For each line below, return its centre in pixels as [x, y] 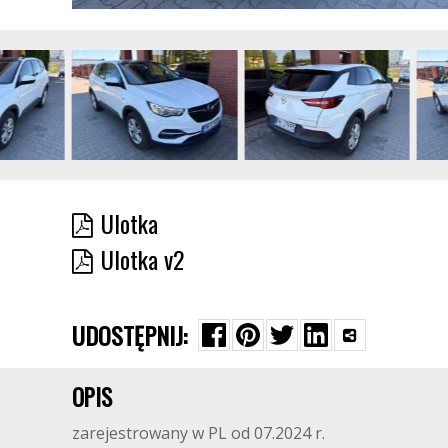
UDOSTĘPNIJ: [129, 335]
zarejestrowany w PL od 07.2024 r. [198, 433]
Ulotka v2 [142, 259]
